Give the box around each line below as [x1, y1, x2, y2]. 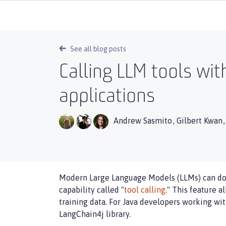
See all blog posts [70, 45, 126, 53]
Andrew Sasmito [114, 116, 172, 126]
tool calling [124, 185, 165, 194]
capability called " [59, 185, 124, 194]
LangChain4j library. [59, 209, 131, 218]
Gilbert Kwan [177, 116, 222, 126]
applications [59, 87, 155, 107]
